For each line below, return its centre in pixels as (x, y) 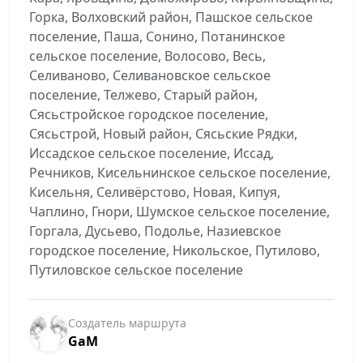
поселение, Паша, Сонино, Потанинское (157, 36)
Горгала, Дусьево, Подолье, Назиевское (155, 231)
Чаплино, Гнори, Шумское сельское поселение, (179, 211)
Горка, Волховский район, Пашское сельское (171, 17)
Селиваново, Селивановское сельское (150, 75)
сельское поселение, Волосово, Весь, (147, 56)
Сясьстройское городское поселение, (149, 114)
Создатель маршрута (127, 322)
